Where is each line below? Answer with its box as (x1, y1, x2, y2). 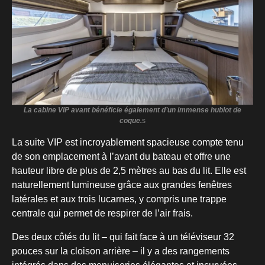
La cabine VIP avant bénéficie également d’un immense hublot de (24, 106, 241, 115)
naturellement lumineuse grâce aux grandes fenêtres (12, 180, 232, 190)
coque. (119, 117, 142, 125)
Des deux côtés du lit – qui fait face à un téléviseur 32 (12, 232, 234, 243)
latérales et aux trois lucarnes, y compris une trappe (12, 194, 227, 205)
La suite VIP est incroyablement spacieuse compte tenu (12, 137, 244, 148)
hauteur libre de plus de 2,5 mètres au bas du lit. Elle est (12, 166, 246, 176)
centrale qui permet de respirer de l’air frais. (12, 208, 193, 219)
